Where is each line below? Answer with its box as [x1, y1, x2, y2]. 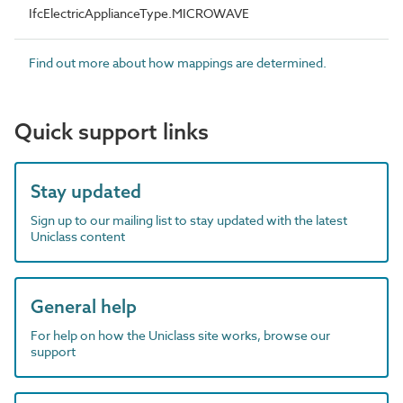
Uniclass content [31, 227, 125, 245]
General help [31, 294, 137, 318]
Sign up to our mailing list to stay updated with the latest [31, 210, 347, 228]
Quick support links [14, 117, 209, 145]
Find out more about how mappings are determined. [29, 53, 327, 71]
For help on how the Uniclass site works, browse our [31, 326, 330, 344]
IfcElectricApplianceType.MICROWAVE [29, 4, 249, 22]
